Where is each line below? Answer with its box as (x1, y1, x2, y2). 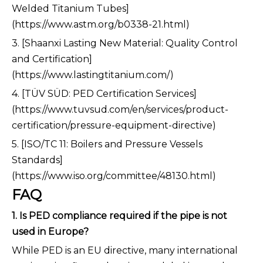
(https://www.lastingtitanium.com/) (12, 69, 174, 81)
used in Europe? (12, 226, 89, 238)
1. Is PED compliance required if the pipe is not (12, 210, 227, 222)
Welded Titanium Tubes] (12, 3, 129, 15)
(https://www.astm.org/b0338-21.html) (12, 19, 190, 31)
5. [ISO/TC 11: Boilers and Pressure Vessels (12, 139, 203, 150)
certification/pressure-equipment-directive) (12, 120, 216, 131)
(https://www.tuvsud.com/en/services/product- (12, 104, 228, 116)
